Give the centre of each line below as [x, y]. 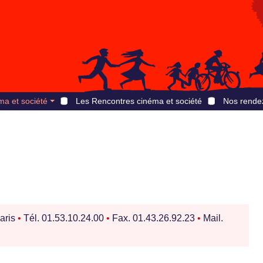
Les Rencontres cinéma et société [139, 101]
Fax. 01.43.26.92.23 [154, 218]
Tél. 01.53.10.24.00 [64, 218]
